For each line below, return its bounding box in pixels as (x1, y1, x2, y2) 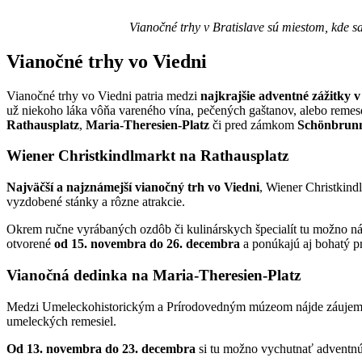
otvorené (6, 237, 54, 251)
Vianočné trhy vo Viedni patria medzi (6, 88, 200, 103)
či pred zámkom (209, 117, 297, 132)
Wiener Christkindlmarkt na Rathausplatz (6, 147, 288, 165)
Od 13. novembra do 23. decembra (6, 341, 196, 356)
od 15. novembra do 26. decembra (54, 237, 240, 251)
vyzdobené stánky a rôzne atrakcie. (6, 195, 185, 209)
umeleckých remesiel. (6, 314, 116, 328)
